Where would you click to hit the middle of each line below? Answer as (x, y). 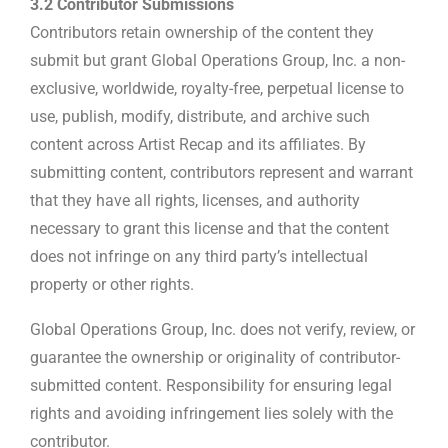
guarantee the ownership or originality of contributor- (215, 357)
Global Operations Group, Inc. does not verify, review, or (222, 329)
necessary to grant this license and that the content (209, 228)
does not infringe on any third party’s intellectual (199, 256)
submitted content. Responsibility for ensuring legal (211, 385)
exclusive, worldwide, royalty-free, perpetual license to (217, 88)
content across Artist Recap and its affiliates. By (198, 144)
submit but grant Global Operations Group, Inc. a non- (217, 60)
